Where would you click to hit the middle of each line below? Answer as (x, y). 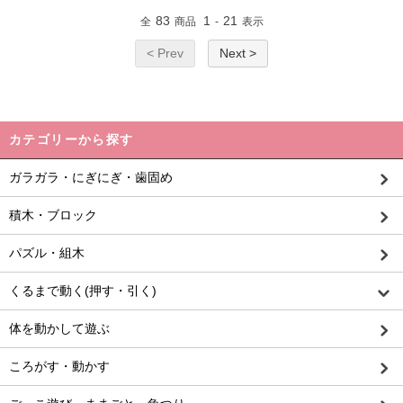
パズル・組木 (47, 253)
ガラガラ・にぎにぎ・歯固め (91, 177)
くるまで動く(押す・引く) (83, 291)
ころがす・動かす (59, 366)
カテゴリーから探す (72, 139)
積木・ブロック (53, 215)
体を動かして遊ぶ (59, 328)
